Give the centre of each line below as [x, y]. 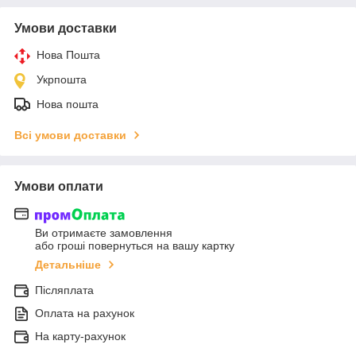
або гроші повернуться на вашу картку [135, 245]
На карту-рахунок [80, 336]
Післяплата [64, 290]
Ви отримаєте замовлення [104, 232]
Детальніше [68, 264]
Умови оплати [59, 187]
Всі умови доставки [70, 135]
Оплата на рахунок [85, 313]
